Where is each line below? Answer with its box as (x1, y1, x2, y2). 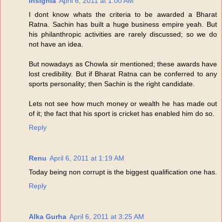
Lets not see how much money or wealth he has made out (29, 99, 217, 108)
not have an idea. (29, 40, 83, 48)
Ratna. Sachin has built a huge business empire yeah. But (29, 20, 217, 28)
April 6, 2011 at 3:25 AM (69, 212, 144, 221)
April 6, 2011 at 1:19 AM (50, 154, 124, 162)
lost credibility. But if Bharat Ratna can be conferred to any (29, 69, 217, 78)
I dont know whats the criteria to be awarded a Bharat (29, 10, 217, 18)
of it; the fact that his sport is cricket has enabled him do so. (29, 109, 215, 117)
